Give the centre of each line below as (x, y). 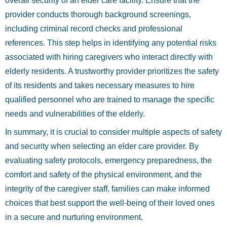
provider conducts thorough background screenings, (98, 14)
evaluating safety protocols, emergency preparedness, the (108, 160)
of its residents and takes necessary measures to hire (100, 85)
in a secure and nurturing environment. (74, 217)
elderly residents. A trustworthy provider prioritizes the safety (112, 71)
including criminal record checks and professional (94, 29)
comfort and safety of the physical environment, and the (103, 175)
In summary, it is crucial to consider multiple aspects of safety (113, 132)
